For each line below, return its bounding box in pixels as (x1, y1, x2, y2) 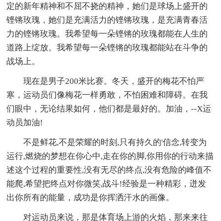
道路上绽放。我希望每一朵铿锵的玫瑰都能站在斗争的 (6, 43, 208, 53)
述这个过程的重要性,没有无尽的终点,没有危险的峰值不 (6, 165, 212, 175)
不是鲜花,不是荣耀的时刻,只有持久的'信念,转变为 (23, 138, 207, 147)
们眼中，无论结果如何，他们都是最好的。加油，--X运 (6, 104, 212, 114)
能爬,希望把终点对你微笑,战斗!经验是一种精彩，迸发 (6, 179, 207, 189)
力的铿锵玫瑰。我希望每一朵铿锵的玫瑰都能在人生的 (6, 29, 208, 39)
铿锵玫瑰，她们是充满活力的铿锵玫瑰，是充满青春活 (6, 15, 208, 25)
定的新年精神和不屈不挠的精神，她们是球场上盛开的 (6, 1, 208, 11)
